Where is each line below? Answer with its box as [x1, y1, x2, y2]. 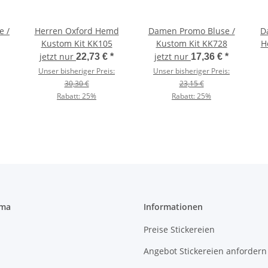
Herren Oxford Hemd [34, 25, 119, 37]
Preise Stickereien [144, 224, 215, 236]
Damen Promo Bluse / [148, 25, 235, 37]
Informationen [144, 201, 203, 213]
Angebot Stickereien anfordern [144, 245, 267, 257]
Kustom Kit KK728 [156, 38, 227, 50]
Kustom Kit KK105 [41, 38, 112, 50]
